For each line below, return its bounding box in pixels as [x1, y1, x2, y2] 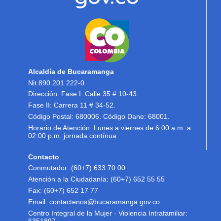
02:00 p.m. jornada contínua [28, 132, 117, 140]
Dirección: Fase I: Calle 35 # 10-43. [28, 90, 139, 98]
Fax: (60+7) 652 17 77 [28, 187, 99, 195]
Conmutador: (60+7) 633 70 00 [28, 164, 126, 172]
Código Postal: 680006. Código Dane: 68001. [28, 113, 170, 121]
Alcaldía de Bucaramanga [28, 68, 114, 75]
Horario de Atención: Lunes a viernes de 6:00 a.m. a [28, 124, 191, 132]
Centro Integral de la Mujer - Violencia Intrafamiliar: [28, 209, 188, 217]
